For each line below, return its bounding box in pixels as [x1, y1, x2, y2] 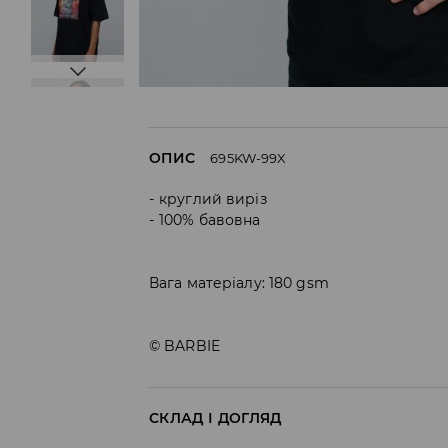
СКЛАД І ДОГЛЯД [149, 409, 282, 428]
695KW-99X [210, 150, 287, 167]
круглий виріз [159, 190, 267, 209]
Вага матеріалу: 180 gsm [149, 274, 329, 293]
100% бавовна [159, 211, 261, 230]
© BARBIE [149, 337, 220, 356]
